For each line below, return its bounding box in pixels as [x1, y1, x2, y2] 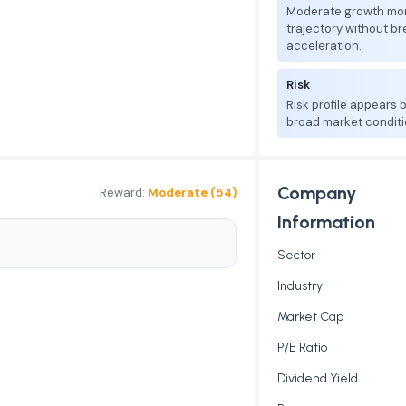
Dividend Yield [277, 371, 358, 386]
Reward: [100, 185, 148, 200]
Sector [277, 247, 315, 263]
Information [277, 211, 375, 233]
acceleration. [286, 38, 362, 53]
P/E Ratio [277, 340, 327, 355]
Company [277, 182, 356, 204]
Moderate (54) [148, 185, 237, 200]
